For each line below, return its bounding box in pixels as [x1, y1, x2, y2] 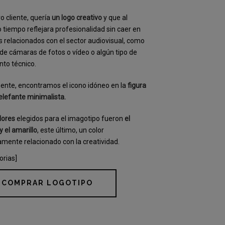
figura [128, 81, 147, 89]
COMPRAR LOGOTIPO [1, 179, 93, 187]
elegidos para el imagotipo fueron [15, 115, 125, 123]
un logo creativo [52, 14, 102, 22]
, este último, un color [37, 126, 104, 134]
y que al [102, 14, 128, 22]
